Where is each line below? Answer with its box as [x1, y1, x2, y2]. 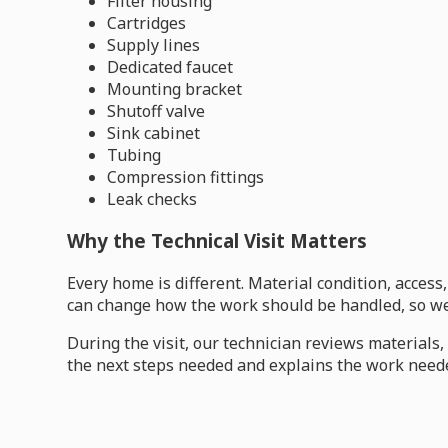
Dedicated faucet [107, 55, 234, 78]
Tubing [107, 143, 162, 166]
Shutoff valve [107, 99, 206, 122]
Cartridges [107, 11, 187, 34]
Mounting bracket [107, 77, 243, 100]
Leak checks [107, 187, 198, 210]
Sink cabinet [107, 121, 201, 144]
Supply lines [107, 33, 201, 56]
